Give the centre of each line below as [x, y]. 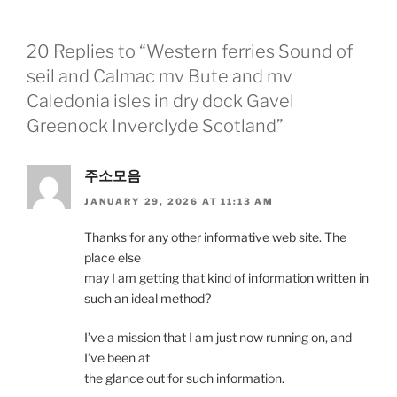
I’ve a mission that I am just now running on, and [218, 337]
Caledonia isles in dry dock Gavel [160, 101]
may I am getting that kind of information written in [226, 277]
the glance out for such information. [184, 378]
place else [113, 257]
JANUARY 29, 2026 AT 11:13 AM [179, 201]
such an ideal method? [148, 298]
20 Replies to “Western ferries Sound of [190, 52]
